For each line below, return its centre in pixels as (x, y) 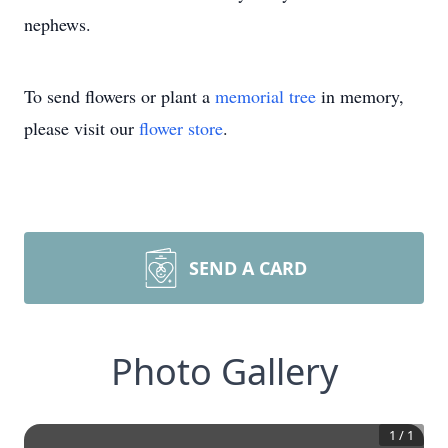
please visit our (81, 128)
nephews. (57, 24)
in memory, (360, 96)
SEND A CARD (248, 268)
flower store (181, 128)
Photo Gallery (224, 371)
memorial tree (265, 96)
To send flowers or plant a (119, 96)
